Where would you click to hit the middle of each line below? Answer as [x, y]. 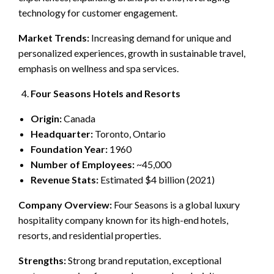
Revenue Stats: [65, 179]
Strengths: [42, 260]
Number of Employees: [83, 164]
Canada [79, 118]
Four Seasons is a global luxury [176, 204]
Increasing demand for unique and [160, 37]
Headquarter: [62, 133]
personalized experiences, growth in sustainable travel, [132, 53]
